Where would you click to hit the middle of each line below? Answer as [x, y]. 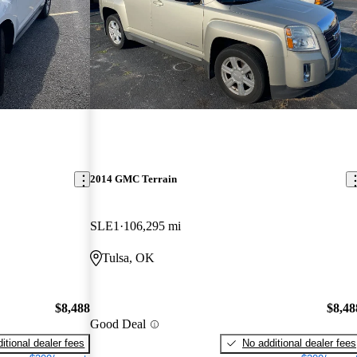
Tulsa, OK [129, 258]
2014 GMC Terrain [134, 179]
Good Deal [118, 324]
